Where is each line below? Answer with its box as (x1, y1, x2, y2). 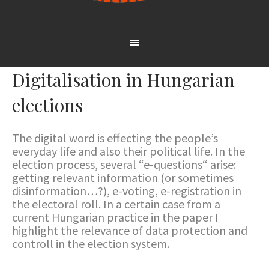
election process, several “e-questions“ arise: (12, 157, 236, 172)
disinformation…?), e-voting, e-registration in (12, 183, 241, 198)
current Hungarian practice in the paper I (12, 210, 219, 225)
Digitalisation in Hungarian (12, 68, 235, 92)
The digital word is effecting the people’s (12, 130, 218, 145)
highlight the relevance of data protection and (12, 223, 247, 238)
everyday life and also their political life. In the (12, 144, 245, 159)
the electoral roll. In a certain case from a (12, 196, 220, 211)
